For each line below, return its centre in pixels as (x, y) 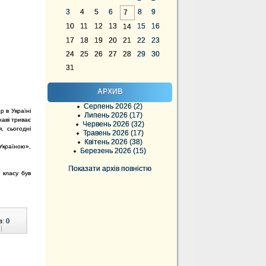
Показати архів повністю (110, 169)
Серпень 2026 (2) (113, 106)
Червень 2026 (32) (113, 124)
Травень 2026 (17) (113, 133)
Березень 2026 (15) (113, 151)
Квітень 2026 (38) (113, 142)
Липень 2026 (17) (113, 115)
